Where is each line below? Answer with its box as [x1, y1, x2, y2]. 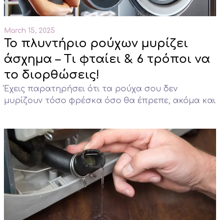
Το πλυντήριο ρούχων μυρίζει [4, 37, 188, 51]
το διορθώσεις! [4, 68, 99, 82]
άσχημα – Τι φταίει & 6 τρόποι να [4, 53, 210, 66]
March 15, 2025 [4, 27, 55, 35]
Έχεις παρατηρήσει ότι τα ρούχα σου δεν [4, 84, 178, 94]
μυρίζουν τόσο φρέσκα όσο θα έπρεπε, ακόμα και [4, 96, 216, 106]
